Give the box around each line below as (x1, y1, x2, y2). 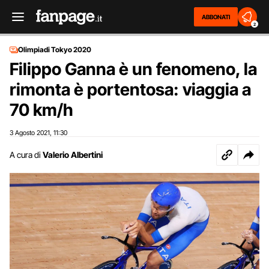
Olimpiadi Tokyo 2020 (18, 45, 91, 54)
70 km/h (10, 100, 73, 120)
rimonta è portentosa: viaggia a (10, 79, 251, 100)
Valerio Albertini (43, 150, 103, 160)
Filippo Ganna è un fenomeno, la (10, 59, 257, 79)
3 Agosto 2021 (10, 128, 50, 137)
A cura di (10, 150, 41, 160)
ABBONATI (202, 13, 230, 20)
